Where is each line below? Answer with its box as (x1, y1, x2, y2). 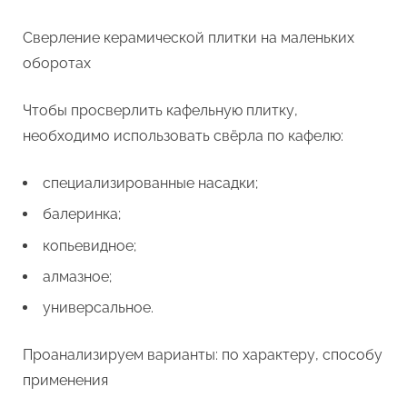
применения (23, 372, 108, 390)
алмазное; (43, 268, 112, 286)
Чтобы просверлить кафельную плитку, (23, 101, 298, 119)
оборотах (23, 54, 91, 72)
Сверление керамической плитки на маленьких (23, 28, 354, 46)
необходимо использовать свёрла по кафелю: (23, 126, 343, 144)
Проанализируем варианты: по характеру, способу (23, 346, 382, 364)
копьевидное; (43, 236, 136, 254)
